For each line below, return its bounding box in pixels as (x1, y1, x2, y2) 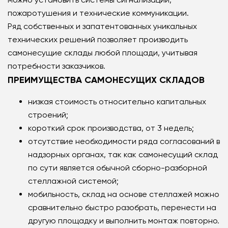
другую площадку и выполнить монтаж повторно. (28, 216, 219, 225)
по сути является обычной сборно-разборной (28, 163, 207, 173)
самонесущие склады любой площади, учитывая (8, 48, 197, 58)
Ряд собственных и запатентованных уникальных (8, 21, 197, 31)
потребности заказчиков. (8, 61, 105, 71)
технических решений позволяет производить (8, 35, 188, 44)
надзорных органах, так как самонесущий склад (28, 150, 218, 159)
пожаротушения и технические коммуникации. (8, 8, 189, 18)
